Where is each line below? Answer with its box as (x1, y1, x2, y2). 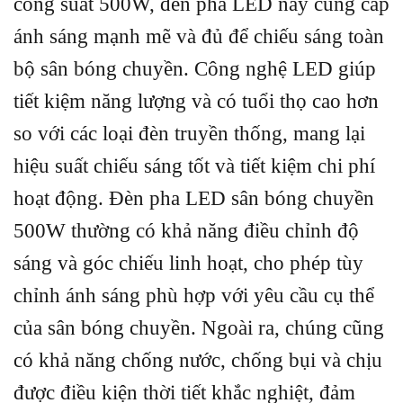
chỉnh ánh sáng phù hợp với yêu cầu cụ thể (13, 284, 374, 308)
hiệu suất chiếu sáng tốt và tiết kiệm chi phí (13, 155, 375, 178)
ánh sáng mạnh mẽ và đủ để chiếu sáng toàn (13, 25, 384, 49)
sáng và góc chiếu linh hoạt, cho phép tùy (13, 252, 363, 275)
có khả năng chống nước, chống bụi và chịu (13, 349, 382, 372)
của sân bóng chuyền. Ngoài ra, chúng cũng (13, 317, 384, 340)
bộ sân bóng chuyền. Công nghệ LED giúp (13, 58, 376, 81)
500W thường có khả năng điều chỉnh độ (13, 219, 359, 243)
